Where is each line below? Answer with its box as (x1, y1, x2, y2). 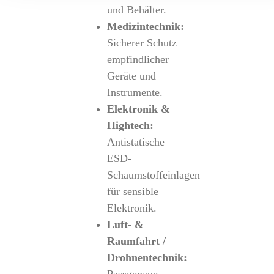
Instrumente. (106, 86, 163, 98)
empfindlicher (106, 53, 169, 65)
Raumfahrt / (106, 235, 166, 247)
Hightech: (106, 119, 154, 131)
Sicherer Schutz (106, 37, 177, 49)
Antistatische (106, 136, 165, 148)
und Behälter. (106, 4, 166, 16)
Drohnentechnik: (106, 251, 187, 264)
